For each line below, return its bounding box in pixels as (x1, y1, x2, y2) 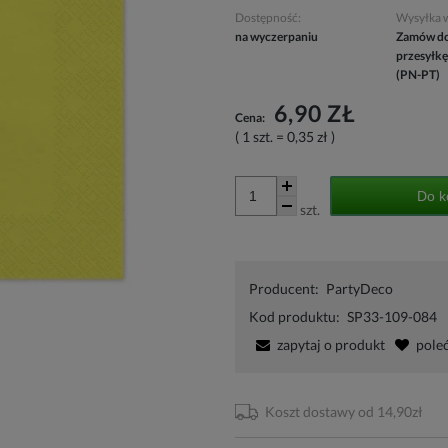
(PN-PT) (396, 67, 441, 82)
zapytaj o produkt (276, 336, 385, 353)
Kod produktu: (248, 308, 340, 325)
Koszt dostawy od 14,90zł (264, 403, 423, 420)
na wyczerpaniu (234, 29, 318, 44)
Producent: (248, 280, 319, 297)
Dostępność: (234, 10, 301, 25)
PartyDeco (325, 280, 393, 297)
